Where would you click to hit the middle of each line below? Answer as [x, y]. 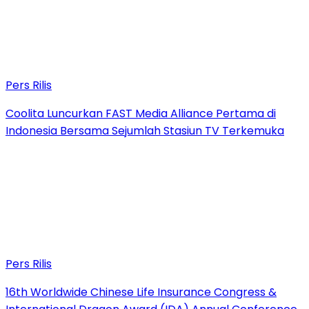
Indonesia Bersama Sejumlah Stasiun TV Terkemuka [145, 130]
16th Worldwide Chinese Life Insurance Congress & [141, 292]
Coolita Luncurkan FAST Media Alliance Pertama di [141, 113]
